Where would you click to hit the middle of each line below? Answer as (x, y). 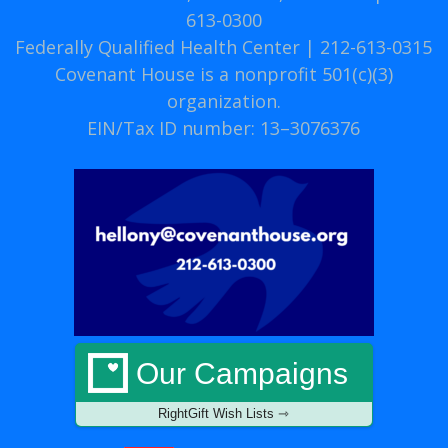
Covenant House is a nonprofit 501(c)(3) (223, 74)
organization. (223, 101)
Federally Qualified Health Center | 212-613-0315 (224, 47)
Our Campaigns (241, 373)
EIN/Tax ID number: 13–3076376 (224, 128)
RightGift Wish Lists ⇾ (224, 413)
